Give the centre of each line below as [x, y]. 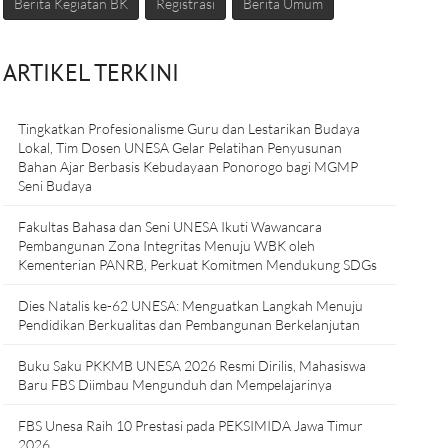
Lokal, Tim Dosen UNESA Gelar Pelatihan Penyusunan [179, 147]
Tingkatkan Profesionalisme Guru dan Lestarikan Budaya [188, 128]
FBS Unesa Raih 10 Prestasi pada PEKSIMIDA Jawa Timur [190, 425]
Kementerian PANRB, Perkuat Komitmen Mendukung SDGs [197, 264]
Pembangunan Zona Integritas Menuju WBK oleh [166, 245]
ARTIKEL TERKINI [90, 72]
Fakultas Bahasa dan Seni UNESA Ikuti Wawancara [169, 226]
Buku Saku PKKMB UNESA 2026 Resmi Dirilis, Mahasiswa [191, 365]
